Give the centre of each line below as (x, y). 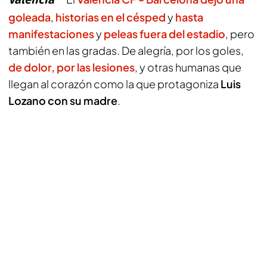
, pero (240, 34)
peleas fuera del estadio (164, 34)
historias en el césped (111, 17)
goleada (30, 17)
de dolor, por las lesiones (72, 67)
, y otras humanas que (188, 67)
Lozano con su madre (63, 100)
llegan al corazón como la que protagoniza (114, 84)
